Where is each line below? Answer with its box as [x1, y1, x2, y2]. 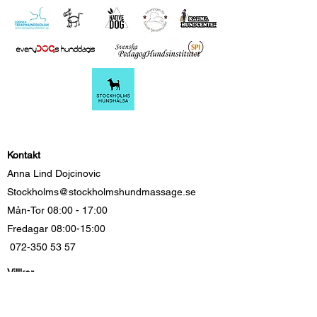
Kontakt [7, 149, 40, 161]
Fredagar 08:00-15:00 [7, 223, 105, 234]
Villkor [7, 267, 34, 278]
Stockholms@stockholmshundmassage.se [7, 186, 196, 197]
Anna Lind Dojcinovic [7, 168, 100, 179]
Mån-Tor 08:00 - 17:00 [7, 204, 108, 216]
